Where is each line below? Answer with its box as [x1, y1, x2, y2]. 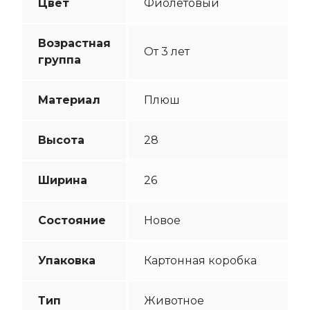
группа [37, 53, 81, 66]
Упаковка [37, 253, 95, 267]
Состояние [37, 213, 106, 227]
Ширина [37, 173, 87, 187]
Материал [37, 93, 100, 107]
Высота [37, 133, 84, 147]
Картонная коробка [143, 253, 257, 267]
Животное [143, 293, 204, 307]
